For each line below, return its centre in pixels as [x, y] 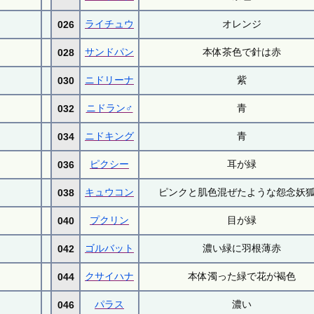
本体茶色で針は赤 [242, 52]
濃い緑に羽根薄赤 [242, 248]
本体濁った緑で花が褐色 [242, 276]
